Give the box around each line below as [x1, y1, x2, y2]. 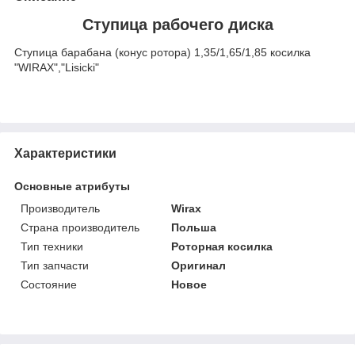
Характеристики [14, 146, 116, 160]
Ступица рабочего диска [82, 15, 273, 33]
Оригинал [171, 258, 227, 272]
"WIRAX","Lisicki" [14, 61, 99, 74]
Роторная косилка [171, 239, 273, 253]
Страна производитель [21, 220, 139, 234]
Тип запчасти [21, 258, 89, 272]
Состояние [21, 277, 77, 291]
